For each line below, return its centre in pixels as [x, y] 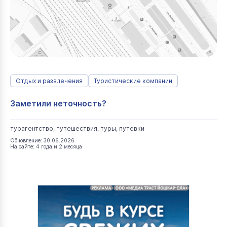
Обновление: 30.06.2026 [42, 140]
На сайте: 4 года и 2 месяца [46, 146]
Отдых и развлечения [49, 81]
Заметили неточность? [58, 103]
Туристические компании [133, 81]
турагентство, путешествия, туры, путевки [77, 128]
